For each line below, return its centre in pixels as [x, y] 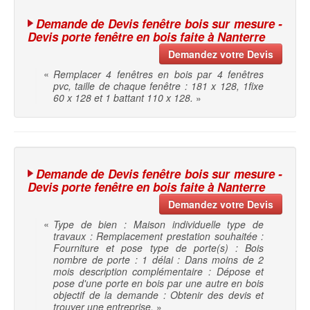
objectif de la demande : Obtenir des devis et [159, 295]
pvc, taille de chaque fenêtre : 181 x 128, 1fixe [159, 86]
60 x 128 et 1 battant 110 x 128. [123, 98]
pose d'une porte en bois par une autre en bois [159, 283]
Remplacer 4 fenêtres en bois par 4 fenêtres [159, 74]
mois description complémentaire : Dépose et [159, 272]
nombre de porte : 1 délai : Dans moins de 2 [159, 260]
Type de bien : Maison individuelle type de [159, 225]
